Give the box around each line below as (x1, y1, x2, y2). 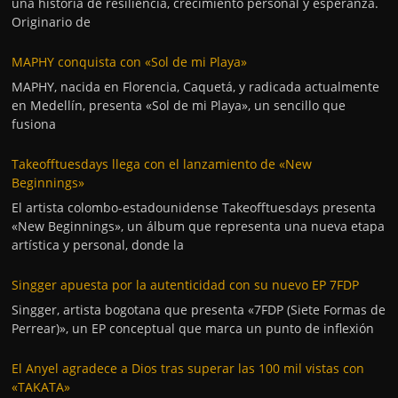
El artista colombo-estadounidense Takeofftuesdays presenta (12, 198, 377, 216)
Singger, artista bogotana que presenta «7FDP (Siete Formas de (12, 300, 386, 318)
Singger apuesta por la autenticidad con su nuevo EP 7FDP (12, 275, 360, 293)
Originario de (12, 12, 92, 30)
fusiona (12, 115, 57, 132)
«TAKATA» (12, 378, 71, 395)
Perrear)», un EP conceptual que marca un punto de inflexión (12, 319, 375, 337)
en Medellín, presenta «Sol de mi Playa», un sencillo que (12, 96, 346, 114)
